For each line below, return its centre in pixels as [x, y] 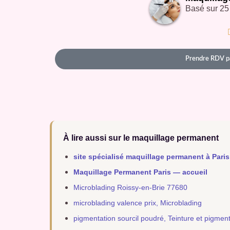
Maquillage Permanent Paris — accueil [141, 172]
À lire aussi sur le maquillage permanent [141, 138]
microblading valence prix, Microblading [138, 203]
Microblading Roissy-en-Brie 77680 [131, 188]
